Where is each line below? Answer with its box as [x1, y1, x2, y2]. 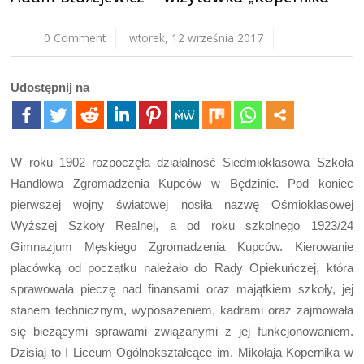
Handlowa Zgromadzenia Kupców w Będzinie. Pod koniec [11, 175, 353, 190]
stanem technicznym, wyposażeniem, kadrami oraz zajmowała [11, 302, 353, 317]
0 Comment [44, 29, 106, 45]
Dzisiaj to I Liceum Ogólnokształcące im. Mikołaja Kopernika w [11, 344, 353, 359]
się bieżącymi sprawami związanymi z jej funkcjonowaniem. [11, 323, 353, 338]
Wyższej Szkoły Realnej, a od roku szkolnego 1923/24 [11, 218, 353, 232]
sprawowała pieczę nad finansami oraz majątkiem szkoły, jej [11, 281, 353, 296]
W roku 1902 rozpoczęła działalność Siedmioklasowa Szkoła [11, 154, 353, 169]
